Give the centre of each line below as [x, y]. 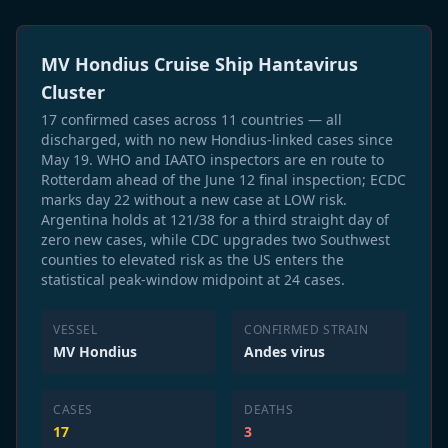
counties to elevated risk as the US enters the [192, 259]
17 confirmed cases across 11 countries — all [191, 119]
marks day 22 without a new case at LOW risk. [194, 199]
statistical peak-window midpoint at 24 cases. [193, 279]
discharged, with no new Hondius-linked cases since [217, 139]
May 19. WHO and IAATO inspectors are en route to [212, 159]
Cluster [73, 91]
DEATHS [269, 409]
